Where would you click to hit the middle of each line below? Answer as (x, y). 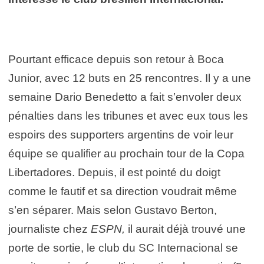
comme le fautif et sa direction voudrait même (123, 191)
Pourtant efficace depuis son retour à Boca (116, 59)
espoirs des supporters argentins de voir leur (121, 134)
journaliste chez (49, 229)
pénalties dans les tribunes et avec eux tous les (128, 115)
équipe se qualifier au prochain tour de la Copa (126, 153)
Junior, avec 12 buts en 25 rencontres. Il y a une (130, 78)
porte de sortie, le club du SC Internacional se (123, 247)
